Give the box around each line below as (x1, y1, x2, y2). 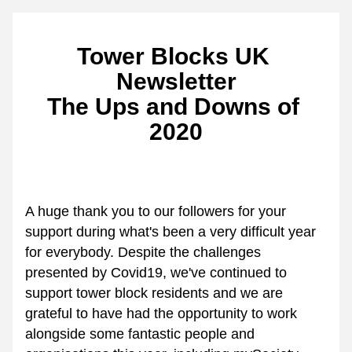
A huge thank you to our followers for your (25, 203, 286, 219)
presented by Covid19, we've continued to (25, 265, 287, 280)
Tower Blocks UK (76, 43, 269, 69)
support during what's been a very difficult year (25, 224, 316, 240)
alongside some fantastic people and (25, 326, 255, 342)
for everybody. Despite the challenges (25, 244, 261, 260)
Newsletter (115, 68, 236, 94)
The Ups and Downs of (46, 93, 299, 119)
